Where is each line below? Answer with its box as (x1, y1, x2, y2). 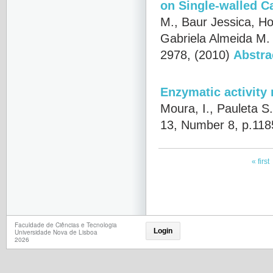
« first (251, 157, 269, 166)
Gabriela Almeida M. (160, 31, 270, 46)
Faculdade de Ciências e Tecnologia (15, 221, 117, 229)
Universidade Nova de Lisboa (15, 228, 97, 236)
